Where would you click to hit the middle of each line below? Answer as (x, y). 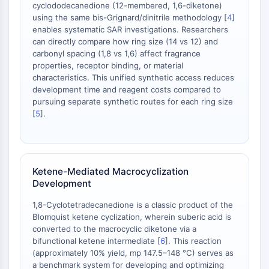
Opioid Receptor (55, 216)
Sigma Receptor (54, 58)
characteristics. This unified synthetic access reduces (133, 77)
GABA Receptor (53, 202)
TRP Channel (47, 187)
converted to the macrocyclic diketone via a (114, 229)
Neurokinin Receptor (62, 101)
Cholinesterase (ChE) (64, 259)
